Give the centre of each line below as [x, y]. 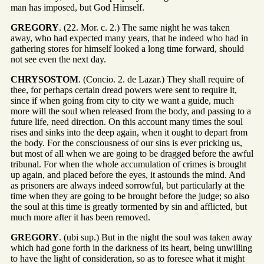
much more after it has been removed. [80, 217]
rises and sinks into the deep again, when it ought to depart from [129, 133]
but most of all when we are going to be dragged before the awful [132, 154]
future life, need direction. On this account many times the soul [127, 122]
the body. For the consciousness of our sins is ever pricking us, [126, 143]
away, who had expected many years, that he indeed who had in [129, 38]
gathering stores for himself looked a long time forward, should [127, 49]
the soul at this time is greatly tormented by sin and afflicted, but [129, 207]
